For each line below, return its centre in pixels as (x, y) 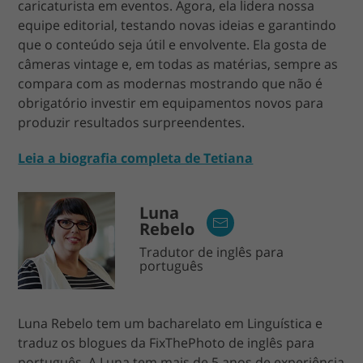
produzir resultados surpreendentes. (132, 122)
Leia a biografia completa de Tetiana (136, 158)
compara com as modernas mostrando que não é (171, 83)
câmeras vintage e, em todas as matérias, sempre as (178, 64)
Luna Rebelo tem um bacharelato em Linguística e (171, 323)
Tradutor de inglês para (212, 252)
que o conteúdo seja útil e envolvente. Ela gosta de (173, 44)
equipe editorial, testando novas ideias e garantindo (177, 25)
